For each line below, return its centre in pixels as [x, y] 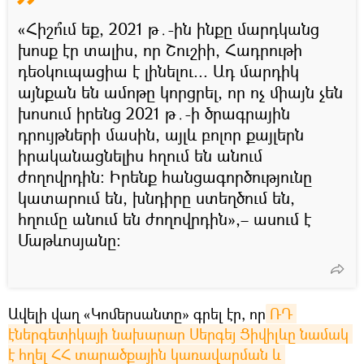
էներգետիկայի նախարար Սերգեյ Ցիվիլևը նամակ [178, 334]
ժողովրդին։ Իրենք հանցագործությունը [165, 176]
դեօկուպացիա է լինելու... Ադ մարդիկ [158, 71]
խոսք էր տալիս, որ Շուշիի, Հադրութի [160, 50]
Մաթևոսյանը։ [69, 240]
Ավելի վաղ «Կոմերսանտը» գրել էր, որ [137, 313]
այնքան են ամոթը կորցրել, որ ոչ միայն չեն [180, 92]
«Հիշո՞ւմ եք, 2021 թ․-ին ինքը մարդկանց [169, 28]
